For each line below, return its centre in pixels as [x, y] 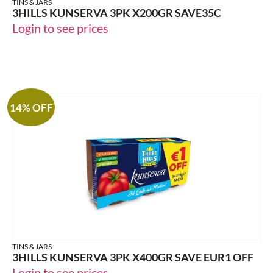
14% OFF [31, 107]
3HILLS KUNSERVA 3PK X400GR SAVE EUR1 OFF [133, 257]
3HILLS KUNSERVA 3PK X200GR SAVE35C [117, 12]
